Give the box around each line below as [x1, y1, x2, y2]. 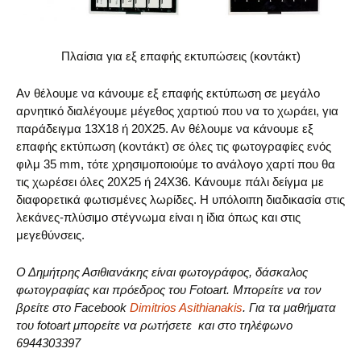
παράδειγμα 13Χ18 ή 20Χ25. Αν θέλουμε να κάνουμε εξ [16, 121, 313, 135]
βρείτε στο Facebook [16, 300, 130, 314]
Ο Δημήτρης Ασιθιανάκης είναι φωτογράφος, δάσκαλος [16, 264, 308, 279]
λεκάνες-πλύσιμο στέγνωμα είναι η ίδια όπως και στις [16, 210, 301, 224]
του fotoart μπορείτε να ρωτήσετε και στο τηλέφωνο [16, 317, 293, 332]
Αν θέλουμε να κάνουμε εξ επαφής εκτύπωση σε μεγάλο [16, 85, 320, 100]
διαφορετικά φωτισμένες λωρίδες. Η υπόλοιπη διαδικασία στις [16, 192, 345, 206]
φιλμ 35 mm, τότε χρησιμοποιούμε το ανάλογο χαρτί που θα [16, 156, 335, 171]
